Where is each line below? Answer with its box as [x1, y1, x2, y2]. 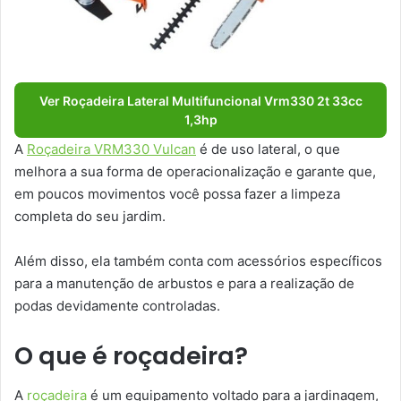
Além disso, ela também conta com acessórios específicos [14, 252, 382, 269]
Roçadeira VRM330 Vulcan [27, 140, 196, 158]
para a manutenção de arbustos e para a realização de [14, 274, 354, 292]
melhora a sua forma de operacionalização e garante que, [14, 162, 376, 180]
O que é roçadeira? [14, 338, 248, 372]
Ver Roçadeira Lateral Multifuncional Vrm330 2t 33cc [38, 92, 363, 108]
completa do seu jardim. [14, 207, 166, 225]
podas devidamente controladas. [14, 296, 220, 314]
